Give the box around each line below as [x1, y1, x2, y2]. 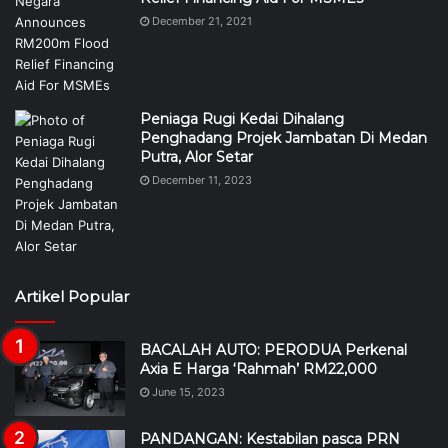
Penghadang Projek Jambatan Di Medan [140, 128, 427, 147]
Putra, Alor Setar [140, 147, 253, 166]
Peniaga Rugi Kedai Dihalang [140, 109, 344, 128]
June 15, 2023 [152, 384, 225, 399]
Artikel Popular [15, 286, 129, 306]
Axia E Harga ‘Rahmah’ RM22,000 [140, 359, 377, 378]
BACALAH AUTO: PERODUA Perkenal [140, 340, 407, 359]
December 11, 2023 [152, 172, 252, 187]
